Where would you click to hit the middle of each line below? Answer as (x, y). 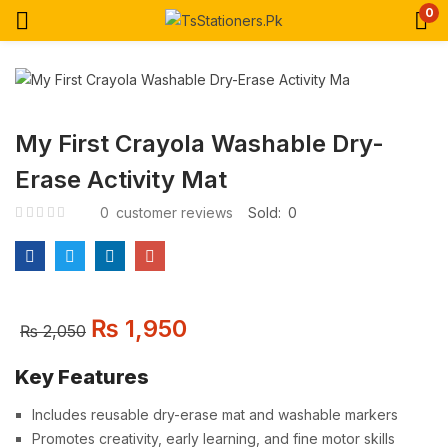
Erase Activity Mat (121, 179)
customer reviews (172, 212)
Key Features (82, 377)
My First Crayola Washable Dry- (199, 143)
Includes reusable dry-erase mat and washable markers (215, 414)
